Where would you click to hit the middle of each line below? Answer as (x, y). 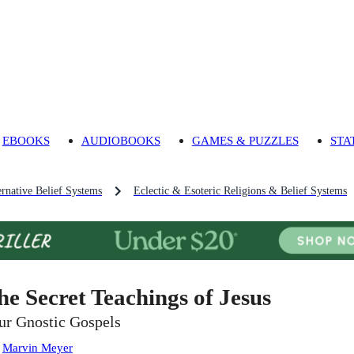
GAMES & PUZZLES (245, 141)
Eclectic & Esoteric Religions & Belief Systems (240, 191)
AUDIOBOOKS (121, 141)
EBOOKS (26, 141)
